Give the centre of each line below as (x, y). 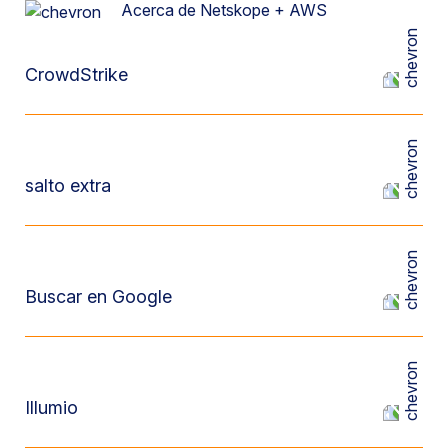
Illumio (51, 407)
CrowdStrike (76, 74)
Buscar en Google (98, 296)
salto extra (68, 185)
